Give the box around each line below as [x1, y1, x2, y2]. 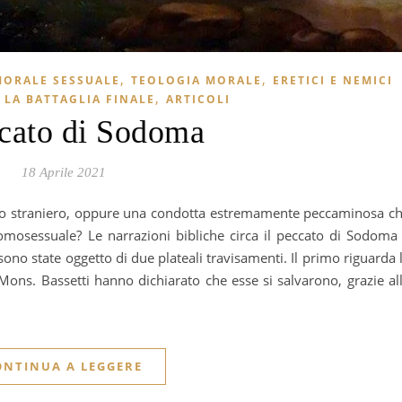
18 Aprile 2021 [21, 164, 106, 179]
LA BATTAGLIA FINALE [4, 91, 155, 107]
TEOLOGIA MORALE [130, 72, 262, 88]
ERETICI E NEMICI [272, 72, 393, 88]
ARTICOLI [165, 91, 231, 107]
